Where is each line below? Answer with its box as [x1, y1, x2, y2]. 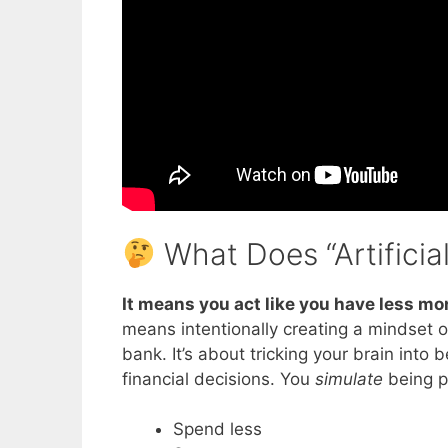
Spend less [173, 419, 262, 440]
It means [122, 293, 199, 314]
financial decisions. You [122, 368, 315, 389]
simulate [315, 368, 383, 389]
